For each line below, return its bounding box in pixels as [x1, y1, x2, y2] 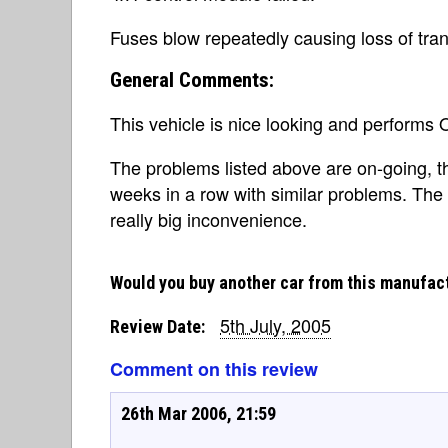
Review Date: [110, 316, 205, 337]
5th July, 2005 [220, 312, 331, 338]
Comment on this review [110, 356, 318, 382]
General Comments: [110, 68, 274, 92]
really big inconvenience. [110, 206, 307, 232]
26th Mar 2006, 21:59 [121, 403, 276, 424]
